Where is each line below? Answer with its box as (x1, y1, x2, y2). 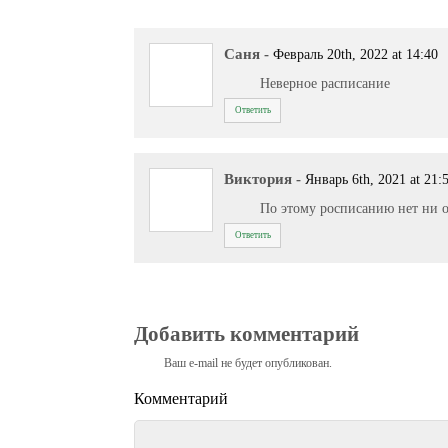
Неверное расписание (260, 75, 391, 92)
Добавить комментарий (134, 322, 360, 346)
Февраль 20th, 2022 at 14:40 (273, 46, 439, 62)
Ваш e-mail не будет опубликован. (164, 356, 333, 371)
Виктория (224, 170, 293, 187)
